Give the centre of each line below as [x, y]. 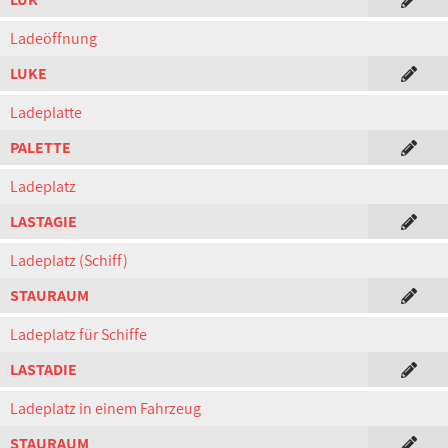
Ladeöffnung [53, 38]
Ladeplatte [46, 112]
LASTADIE [43, 369]
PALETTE [40, 147]
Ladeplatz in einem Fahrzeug [105, 408]
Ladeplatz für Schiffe [78, 334]
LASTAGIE [43, 221]
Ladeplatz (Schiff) [69, 260]
